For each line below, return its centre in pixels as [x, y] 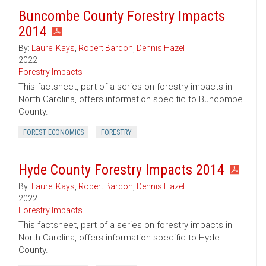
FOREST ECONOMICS [53, 133]
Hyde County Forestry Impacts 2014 [121, 170]
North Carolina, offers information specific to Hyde [119, 238]
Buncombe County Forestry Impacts [122, 16]
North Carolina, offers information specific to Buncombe [131, 99]
